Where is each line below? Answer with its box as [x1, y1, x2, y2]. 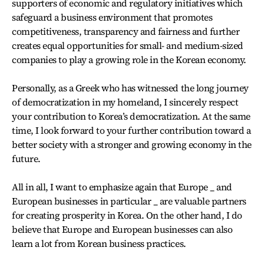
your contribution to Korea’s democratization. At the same [12, 110, 250, 123]
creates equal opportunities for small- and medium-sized [12, 39, 243, 52]
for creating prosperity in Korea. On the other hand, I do [12, 209, 242, 222]
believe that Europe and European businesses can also [12, 223, 233, 236]
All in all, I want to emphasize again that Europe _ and [12, 180, 232, 193]
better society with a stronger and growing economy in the [12, 138, 252, 151]
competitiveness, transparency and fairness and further [12, 25, 240, 38]
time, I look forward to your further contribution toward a [12, 124, 251, 137]
